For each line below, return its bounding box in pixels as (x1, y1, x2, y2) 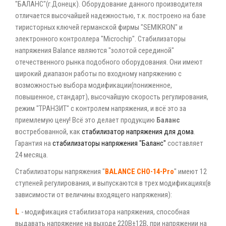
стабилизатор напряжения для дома (82, 127, 194, 136)
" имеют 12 (174, 167, 207, 176)
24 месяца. (15, 150, 48, 159)
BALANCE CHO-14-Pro (105, 167, 174, 176)
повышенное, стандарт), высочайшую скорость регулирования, (15, 92, 208, 101)
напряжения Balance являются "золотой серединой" (15, 46, 174, 55)
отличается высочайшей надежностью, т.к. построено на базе (15, 11, 206, 20)
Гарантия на (15, 139, 52, 148)
